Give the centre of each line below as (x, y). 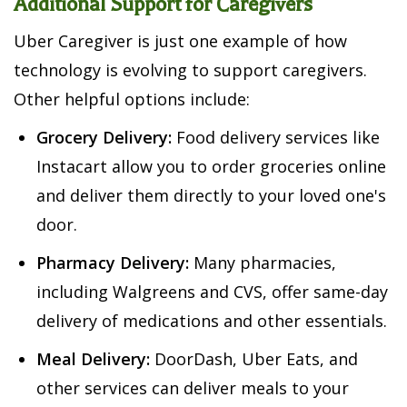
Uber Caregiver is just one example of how (180, 41)
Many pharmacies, (263, 263)
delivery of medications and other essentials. (212, 321)
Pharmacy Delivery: (113, 263)
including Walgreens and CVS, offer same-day (212, 292)
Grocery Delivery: (104, 138)
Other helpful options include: (132, 99)
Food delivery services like (276, 138)
